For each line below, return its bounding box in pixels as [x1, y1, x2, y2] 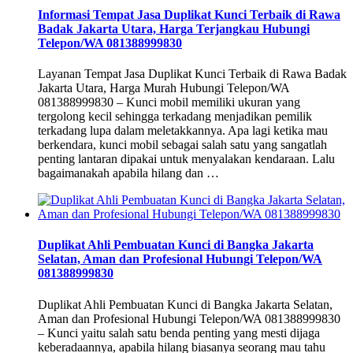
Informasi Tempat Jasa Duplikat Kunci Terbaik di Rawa [38, 7, 340, 21]
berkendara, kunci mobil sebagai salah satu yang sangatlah [38, 137, 327, 151]
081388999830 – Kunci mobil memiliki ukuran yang [38, 95, 300, 109]
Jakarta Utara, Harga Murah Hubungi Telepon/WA [38, 80, 289, 95]
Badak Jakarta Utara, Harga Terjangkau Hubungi [38, 21, 310, 35]
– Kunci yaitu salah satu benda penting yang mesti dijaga [38, 325, 320, 340]
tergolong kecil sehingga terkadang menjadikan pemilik [38, 109, 312, 123]
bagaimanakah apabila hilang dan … [38, 165, 219, 180]
